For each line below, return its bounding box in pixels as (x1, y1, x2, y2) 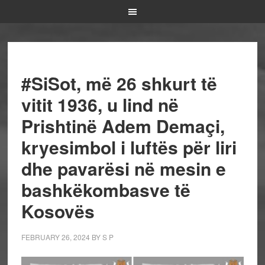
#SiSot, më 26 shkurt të (21, 70, 217, 96)
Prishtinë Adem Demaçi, (21, 113, 225, 138)
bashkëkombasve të (21, 177, 190, 202)
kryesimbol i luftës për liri (21, 134, 237, 160)
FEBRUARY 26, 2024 (21, 232, 90, 242)
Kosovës (21, 198, 95, 224)
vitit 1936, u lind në (21, 92, 179, 117)
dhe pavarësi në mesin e (21, 156, 226, 181)
